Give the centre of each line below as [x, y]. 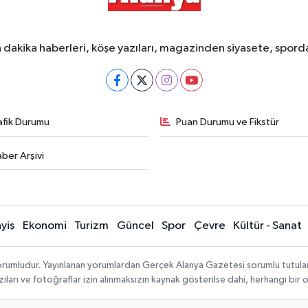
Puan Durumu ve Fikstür [228, 122]
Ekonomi [44, 226]
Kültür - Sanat [267, 226]
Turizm [91, 226]
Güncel [135, 226]
